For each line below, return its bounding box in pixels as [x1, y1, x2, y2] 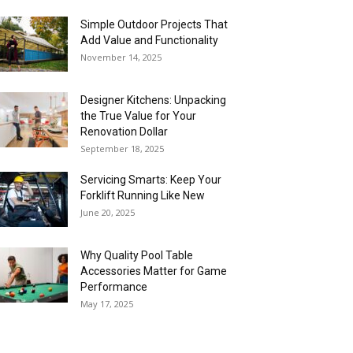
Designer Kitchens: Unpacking [80, 94, 226, 106]
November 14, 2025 [80, 51, 162, 63]
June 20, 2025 [80, 206, 135, 218]
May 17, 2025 [80, 298, 133, 310]
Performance [80, 281, 147, 293]
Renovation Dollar [80, 125, 168, 138]
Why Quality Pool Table [80, 249, 193, 262]
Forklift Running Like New [80, 189, 205, 202]
